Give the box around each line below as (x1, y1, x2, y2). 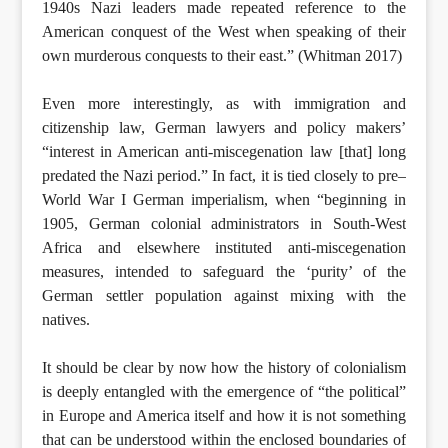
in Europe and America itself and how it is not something (42, 406, 406, 424)
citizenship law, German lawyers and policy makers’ (42, 118, 406, 136)
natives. (42, 310, 91, 328)
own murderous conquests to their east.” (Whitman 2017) (42, 46, 403, 64)
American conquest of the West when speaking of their (42, 22, 406, 40)
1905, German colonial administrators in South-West (42, 214, 406, 232)
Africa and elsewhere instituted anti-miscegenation (42, 238, 406, 256)
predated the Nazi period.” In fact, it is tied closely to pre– (42, 166, 406, 184)
